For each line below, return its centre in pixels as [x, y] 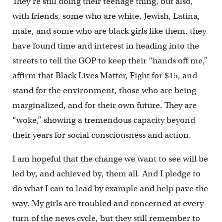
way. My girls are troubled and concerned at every [108, 203]
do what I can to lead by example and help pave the [110, 188]
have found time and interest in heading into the [106, 46]
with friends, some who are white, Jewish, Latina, [106, 16]
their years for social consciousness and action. [102, 135]
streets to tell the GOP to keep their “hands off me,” [110, 60]
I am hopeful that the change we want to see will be [110, 159]
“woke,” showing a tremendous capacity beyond [104, 120]
